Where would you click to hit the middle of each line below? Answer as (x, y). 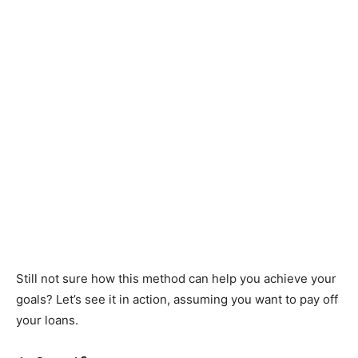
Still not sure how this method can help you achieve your (176, 279)
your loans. (47, 320)
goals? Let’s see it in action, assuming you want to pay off (177, 300)
